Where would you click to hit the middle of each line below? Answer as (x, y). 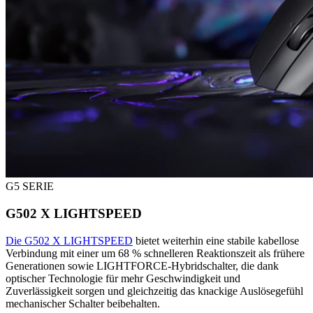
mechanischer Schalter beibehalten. (83, 303)
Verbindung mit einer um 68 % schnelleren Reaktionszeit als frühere (155, 253)
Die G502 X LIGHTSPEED (69, 240)
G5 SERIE (30, 187)
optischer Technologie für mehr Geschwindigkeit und (123, 278)
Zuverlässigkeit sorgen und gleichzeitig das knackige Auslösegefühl (154, 291)
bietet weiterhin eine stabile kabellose (216, 240)
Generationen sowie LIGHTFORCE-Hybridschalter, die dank (142, 265)
